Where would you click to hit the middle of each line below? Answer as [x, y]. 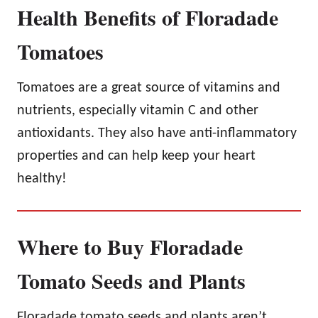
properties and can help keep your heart [136, 156]
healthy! [42, 179]
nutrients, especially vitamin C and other [138, 110]
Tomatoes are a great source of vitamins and [149, 88]
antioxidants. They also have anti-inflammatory [157, 133]
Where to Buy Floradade [130, 246]
